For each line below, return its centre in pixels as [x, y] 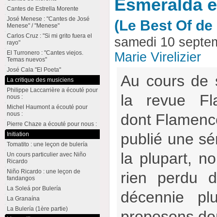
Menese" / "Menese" [33, 26]
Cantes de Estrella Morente [42, 9]
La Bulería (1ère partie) [37, 209]
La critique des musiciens [40, 80]
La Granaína [23, 199]
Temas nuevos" [27, 60]
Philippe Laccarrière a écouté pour [52, 90]
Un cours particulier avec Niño [46, 155]
